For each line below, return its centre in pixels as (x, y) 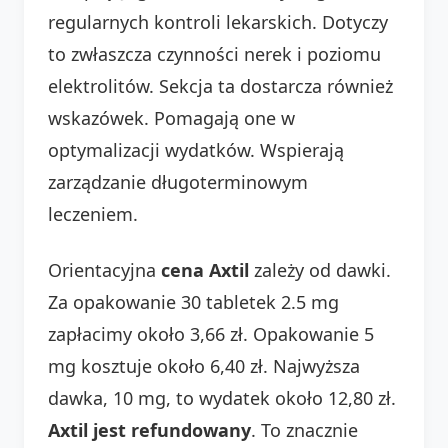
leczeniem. (93, 213)
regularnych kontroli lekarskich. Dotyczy (218, 21)
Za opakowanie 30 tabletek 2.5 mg (193, 301)
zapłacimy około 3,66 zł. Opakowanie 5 (211, 333)
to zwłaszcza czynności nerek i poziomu (214, 53)
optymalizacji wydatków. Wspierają (196, 149)
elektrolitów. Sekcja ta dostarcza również (220, 85)
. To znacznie (304, 429)
